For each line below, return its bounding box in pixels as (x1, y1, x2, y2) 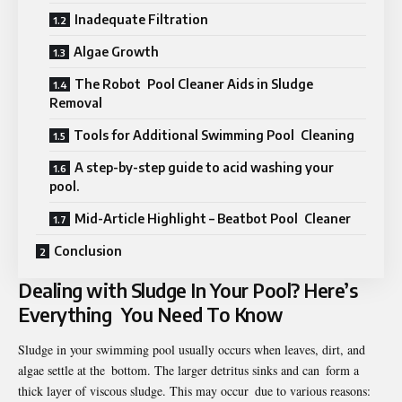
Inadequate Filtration (74, 11, 208, 27)
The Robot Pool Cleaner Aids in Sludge (74, 75, 313, 92)
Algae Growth (74, 43, 159, 59)
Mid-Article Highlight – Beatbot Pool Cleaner (74, 210, 351, 226)
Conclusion (54, 242, 122, 258)
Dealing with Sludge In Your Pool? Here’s (18, 277, 357, 302)
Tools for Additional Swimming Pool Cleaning (74, 127, 354, 143)
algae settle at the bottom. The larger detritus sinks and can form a (18, 362, 359, 380)
